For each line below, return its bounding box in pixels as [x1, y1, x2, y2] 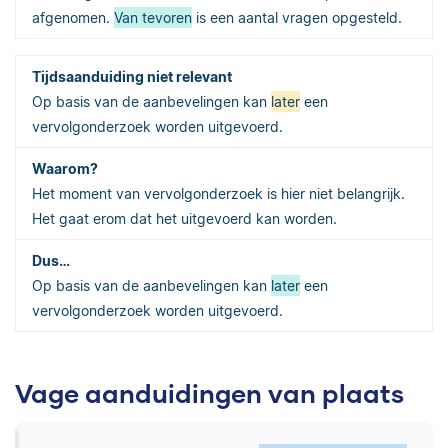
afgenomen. [32, 8, 114, 26]
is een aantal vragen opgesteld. [192, 8, 402, 26]
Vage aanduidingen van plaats [15, 377, 404, 408]
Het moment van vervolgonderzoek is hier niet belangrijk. [32, 184, 405, 202]
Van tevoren [114, 8, 192, 26]
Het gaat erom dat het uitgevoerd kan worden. [32, 209, 337, 227]
